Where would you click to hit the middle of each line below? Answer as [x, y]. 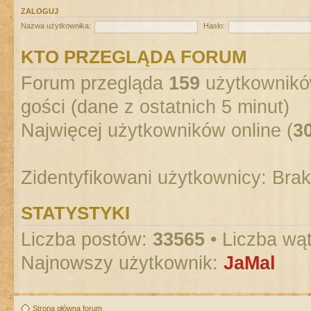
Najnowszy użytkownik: [122, 263]
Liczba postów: [87, 239]
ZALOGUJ [40, 11]
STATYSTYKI [75, 213]
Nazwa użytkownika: [56, 26]
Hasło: [214, 26]
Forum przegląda [95, 83]
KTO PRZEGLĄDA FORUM [134, 57]
